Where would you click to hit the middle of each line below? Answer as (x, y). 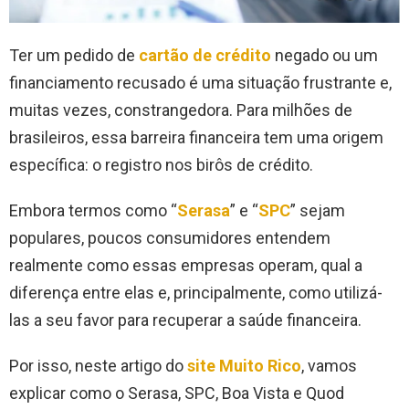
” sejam (318, 211)
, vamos (329, 366)
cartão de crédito (205, 56)
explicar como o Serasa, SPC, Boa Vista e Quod (177, 393)
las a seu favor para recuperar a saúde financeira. (185, 320)
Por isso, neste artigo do (98, 366)
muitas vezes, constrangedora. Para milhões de (181, 110)
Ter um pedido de (74, 56)
